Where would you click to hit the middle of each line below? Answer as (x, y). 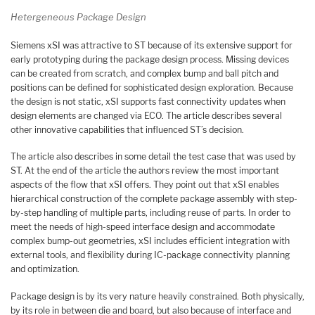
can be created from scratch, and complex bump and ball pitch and (144, 73)
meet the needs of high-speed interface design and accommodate (143, 227)
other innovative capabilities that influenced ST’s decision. (127, 129)
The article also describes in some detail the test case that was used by (153, 157)
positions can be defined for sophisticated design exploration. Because (152, 87)
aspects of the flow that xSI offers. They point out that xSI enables (145, 185)
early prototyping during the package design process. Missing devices (150, 59)
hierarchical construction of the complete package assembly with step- (154, 199)
